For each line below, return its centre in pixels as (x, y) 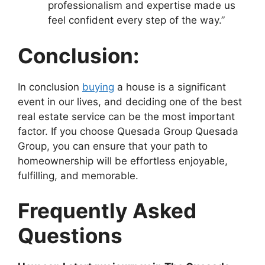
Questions (70, 236)
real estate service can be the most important (126, 116)
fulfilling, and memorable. (78, 175)
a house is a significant (170, 87)
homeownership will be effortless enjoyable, (123, 161)
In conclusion (50, 87)
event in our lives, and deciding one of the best (130, 101)
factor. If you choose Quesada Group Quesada (128, 131)
